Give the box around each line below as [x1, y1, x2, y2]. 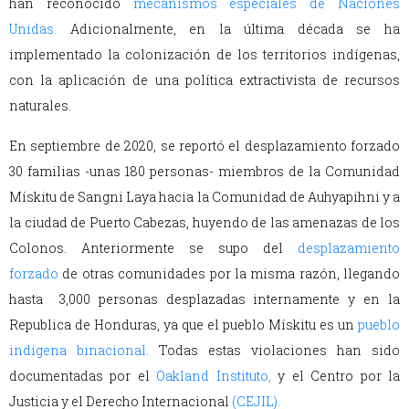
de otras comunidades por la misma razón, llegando [62, 265, 400, 283]
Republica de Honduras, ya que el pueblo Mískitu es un [9, 316, 354, 334]
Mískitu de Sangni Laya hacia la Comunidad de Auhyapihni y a [9, 188, 400, 206]
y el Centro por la [278, 367, 401, 385]
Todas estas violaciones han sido [159, 341, 400, 360]
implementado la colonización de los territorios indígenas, [9, 46, 400, 64]
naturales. [9, 97, 74, 115]
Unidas [9, 20, 54, 38]
